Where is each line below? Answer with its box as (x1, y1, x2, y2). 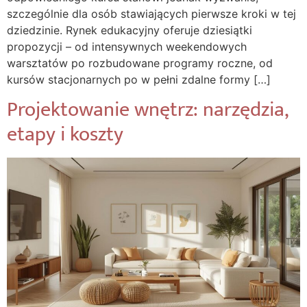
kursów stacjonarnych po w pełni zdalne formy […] (7, 72, 271, 86)
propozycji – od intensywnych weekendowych (7, 39, 247, 53)
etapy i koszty (7, 117, 123, 152)
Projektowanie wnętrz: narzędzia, (7, 93, 288, 127)
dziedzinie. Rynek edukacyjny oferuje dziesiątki (7, 23, 252, 37)
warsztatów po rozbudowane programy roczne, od (7, 56, 273, 70)
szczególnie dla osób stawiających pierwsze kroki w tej (7, 6, 296, 21)
